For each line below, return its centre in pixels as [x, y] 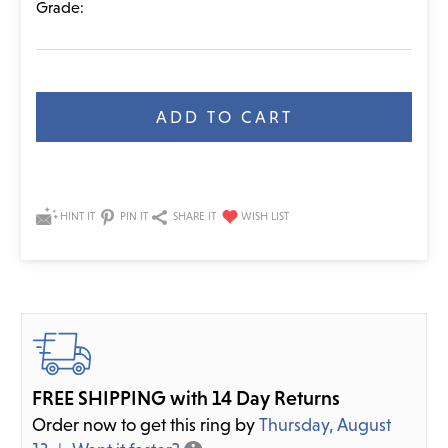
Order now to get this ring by [145, 425]
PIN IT [134, 216]
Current [56, 88]
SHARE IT [194, 216]
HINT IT [77, 216]
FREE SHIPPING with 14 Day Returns [186, 398]
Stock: [52, 107]
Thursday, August [325, 425]
